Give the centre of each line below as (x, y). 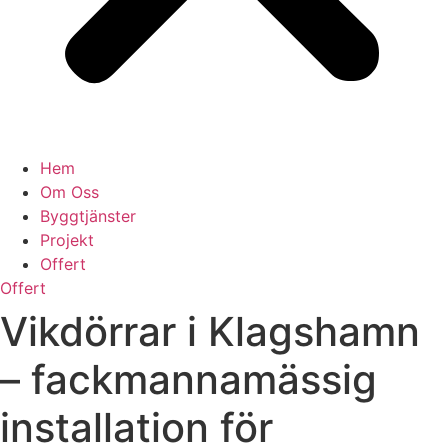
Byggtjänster (88, 216)
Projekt (67, 240)
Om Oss (69, 192)
